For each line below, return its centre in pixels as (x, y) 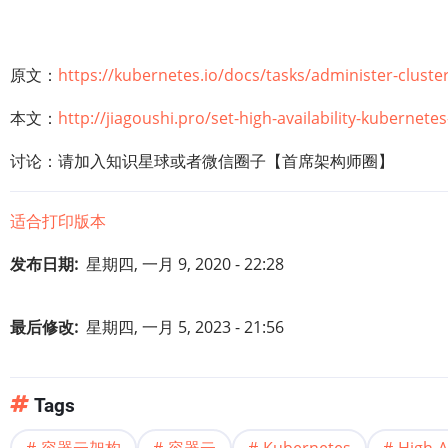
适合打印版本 (58, 221)
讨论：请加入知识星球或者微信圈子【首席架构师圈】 (202, 161)
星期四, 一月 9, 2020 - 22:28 (185, 264)
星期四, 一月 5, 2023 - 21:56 (185, 327)
